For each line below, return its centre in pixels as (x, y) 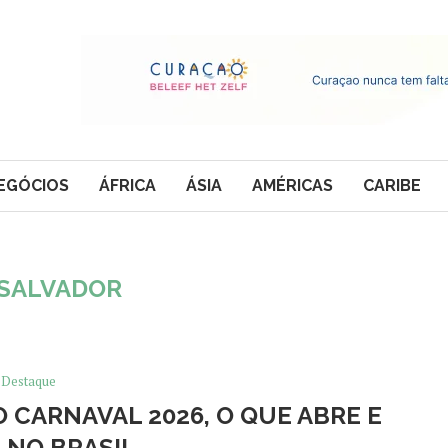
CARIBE (392, 185)
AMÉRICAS (292, 185)
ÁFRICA (127, 185)
